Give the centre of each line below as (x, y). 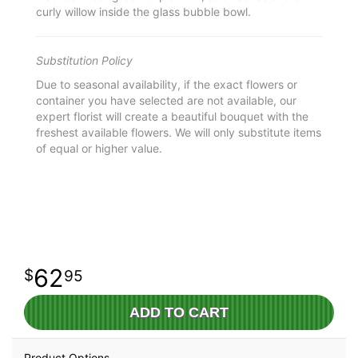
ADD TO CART (179, 312)
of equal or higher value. (99, 148)
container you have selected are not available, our (166, 100)
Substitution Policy (84, 60)
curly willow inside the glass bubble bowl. (143, 11)
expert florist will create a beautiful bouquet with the (172, 116)
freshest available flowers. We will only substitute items (179, 132)
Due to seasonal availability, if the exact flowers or (167, 84)
